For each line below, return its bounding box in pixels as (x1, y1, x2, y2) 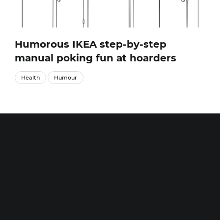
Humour (54, 74, 77, 82)
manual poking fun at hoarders (15, 52, 176, 64)
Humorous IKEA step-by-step (15, 38, 166, 51)
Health (21, 74, 40, 82)
